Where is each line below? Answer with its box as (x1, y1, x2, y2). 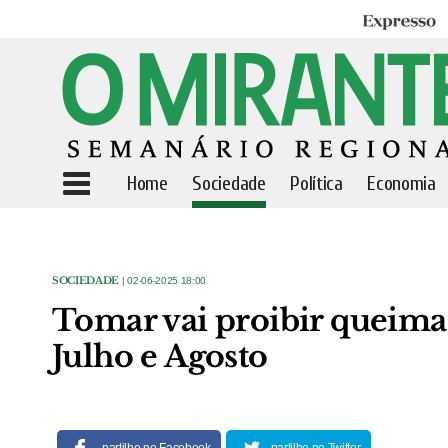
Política (290, 172, 343, 195)
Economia (367, 172, 436, 195)
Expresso (361, 13, 419, 32)
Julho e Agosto (52, 338, 268, 375)
